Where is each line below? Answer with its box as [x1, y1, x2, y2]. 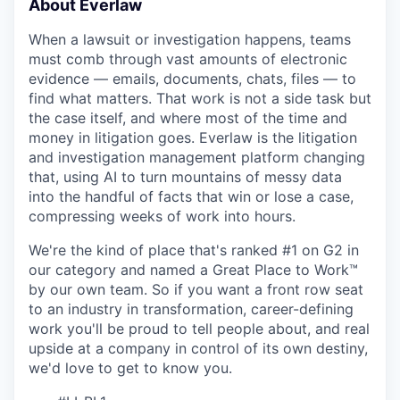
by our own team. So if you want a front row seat [29, 279, 363, 298]
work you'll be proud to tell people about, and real [29, 319, 370, 337]
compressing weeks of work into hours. [29, 206, 296, 225]
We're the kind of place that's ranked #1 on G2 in [29, 240, 359, 259]
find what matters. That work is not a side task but [29, 88, 371, 107]
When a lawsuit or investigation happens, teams [29, 29, 351, 48]
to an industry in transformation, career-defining [29, 299, 354, 318]
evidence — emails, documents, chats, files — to [29, 69, 356, 87]
